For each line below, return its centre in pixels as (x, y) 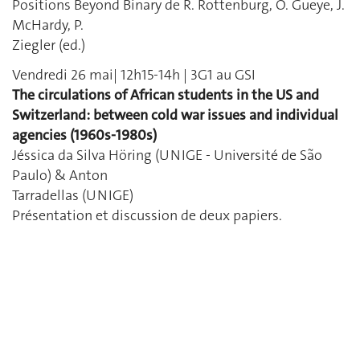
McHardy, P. (48, 25)
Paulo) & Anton (60, 175)
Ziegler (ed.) (49, 45)
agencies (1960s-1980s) (84, 135)
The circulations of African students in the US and (166, 95)
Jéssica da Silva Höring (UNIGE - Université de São (167, 155)
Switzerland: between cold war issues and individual (175, 115)
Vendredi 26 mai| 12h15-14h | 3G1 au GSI (134, 75)
